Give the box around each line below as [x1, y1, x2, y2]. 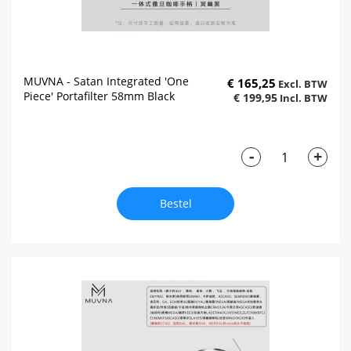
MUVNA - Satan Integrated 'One [24, 74, 189, 89]
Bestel [159, 196, 192, 212]
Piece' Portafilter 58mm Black [24, 89, 175, 104]
